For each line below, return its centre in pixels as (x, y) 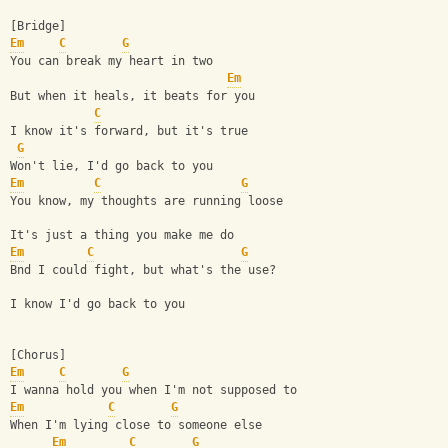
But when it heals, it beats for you (132, 96)
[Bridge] (38, 26)
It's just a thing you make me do (122, 235)
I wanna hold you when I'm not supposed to (153, 390)
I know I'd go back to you (97, 304)
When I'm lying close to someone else (136, 425)
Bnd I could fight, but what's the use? (143, 270)
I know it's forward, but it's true (129, 131)
